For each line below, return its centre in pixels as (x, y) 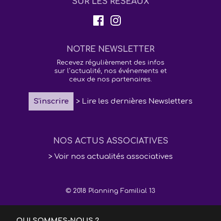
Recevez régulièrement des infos (110, 63)
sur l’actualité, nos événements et (110, 71)
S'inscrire (51, 101)
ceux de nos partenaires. (110, 79)
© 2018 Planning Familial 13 (110, 191)
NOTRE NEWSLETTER (110, 49)
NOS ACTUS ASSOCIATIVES (110, 141)
